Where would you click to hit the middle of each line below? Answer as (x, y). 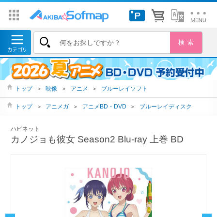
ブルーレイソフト (124, 89)
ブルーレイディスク (165, 106)
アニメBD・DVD (104, 106)
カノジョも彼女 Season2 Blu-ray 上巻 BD (97, 139)
